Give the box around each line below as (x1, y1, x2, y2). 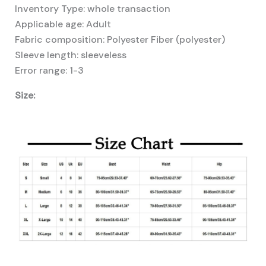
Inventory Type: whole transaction (14, 2, 170, 15)
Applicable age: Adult (14, 18, 111, 31)
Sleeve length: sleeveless (14, 49, 126, 62)
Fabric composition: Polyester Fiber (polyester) (14, 33, 225, 46)
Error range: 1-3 (14, 64, 84, 77)
